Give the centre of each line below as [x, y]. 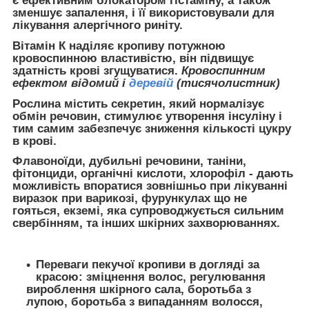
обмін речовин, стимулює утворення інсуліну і [147, 116]
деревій [151, 83]
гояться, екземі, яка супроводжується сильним [148, 211]
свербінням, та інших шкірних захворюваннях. [146, 223]
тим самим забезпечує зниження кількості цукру [152, 128]
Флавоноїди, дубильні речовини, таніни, [129, 161]
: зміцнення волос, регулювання [172, 277]
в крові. [34, 141]
